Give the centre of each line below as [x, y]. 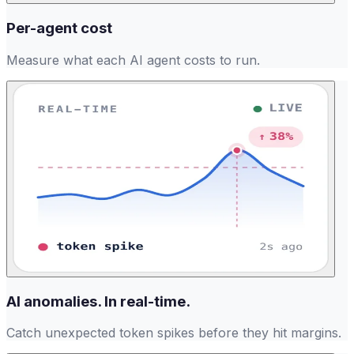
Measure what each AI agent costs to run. [133, 60]
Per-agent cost [59, 28]
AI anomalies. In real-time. [98, 301]
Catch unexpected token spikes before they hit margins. [174, 333]
